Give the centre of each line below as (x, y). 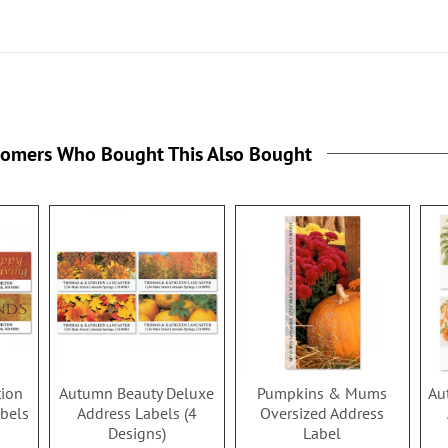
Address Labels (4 (136, 413)
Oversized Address (322, 413)
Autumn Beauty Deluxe (137, 393)
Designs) (136, 433)
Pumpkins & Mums (322, 393)
